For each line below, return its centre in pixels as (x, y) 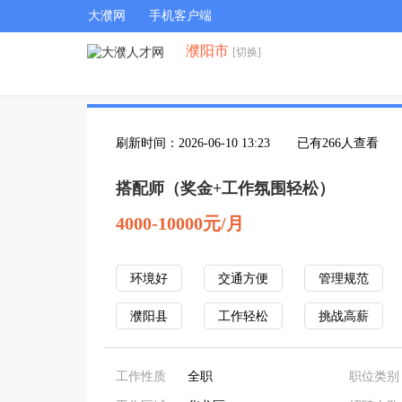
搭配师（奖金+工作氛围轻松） (225, 188)
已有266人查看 (338, 143)
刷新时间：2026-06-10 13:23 (193, 143)
